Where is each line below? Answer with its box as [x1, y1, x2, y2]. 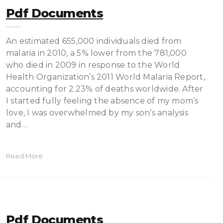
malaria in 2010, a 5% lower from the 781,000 [6, 48, 187, 58]
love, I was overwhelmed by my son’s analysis [6, 108, 188, 117]
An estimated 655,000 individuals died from [6, 36, 182, 46]
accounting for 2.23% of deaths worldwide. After [6, 84, 204, 94]
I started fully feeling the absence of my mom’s [6, 96, 199, 106]
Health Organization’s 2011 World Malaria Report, [6, 72, 205, 82]
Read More [6, 152, 43, 160]
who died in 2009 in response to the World [6, 60, 180, 70]
